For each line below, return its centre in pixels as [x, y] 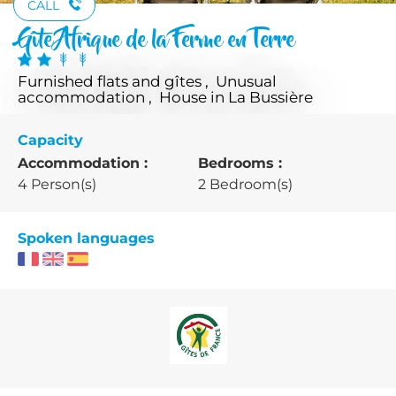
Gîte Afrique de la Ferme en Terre [156, 41]
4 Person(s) [57, 184]
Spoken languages [86, 238]
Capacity [50, 140]
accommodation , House [114, 97]
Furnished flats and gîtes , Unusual [147, 81]
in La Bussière [262, 97]
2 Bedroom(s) [245, 184]
